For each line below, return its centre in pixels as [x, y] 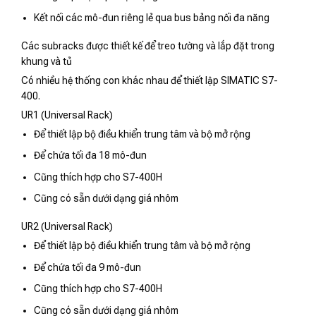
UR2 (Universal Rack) [67, 227]
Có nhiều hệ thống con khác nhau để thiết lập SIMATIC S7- [150, 81]
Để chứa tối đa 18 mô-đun [91, 156]
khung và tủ [47, 62]
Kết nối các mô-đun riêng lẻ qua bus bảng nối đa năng [152, 17]
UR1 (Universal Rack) [67, 115]
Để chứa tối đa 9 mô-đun [88, 267]
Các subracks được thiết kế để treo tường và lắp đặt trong [148, 46]
